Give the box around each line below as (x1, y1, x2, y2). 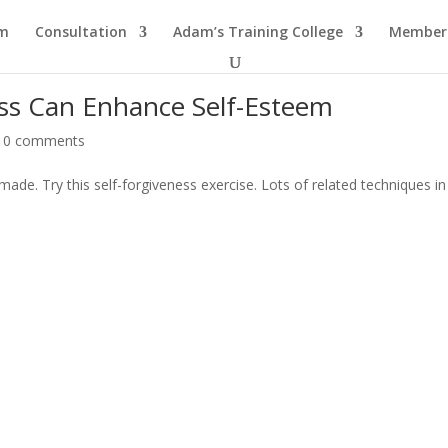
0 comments (3, 131, 86, 150)
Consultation (35, 22, 127, 41)
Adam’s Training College (173, 22, 343, 41)
